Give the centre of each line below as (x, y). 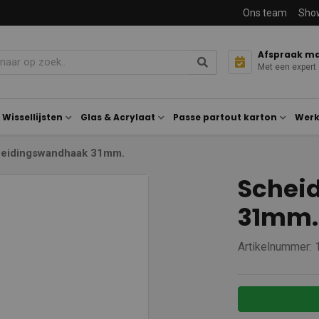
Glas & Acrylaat (118, 117)
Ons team (265, 12)
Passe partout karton (225, 117)
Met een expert (287, 67)
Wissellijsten (32, 117)
